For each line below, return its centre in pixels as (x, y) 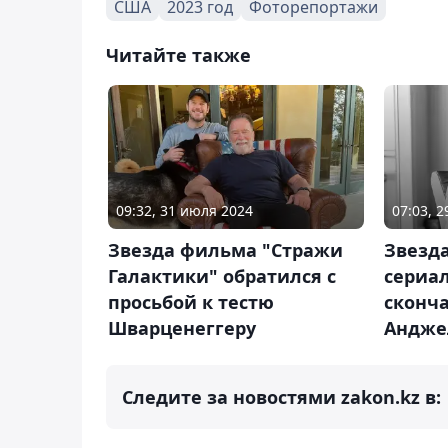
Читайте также (178, 54)
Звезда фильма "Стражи (225, 249)
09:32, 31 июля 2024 (184, 210)
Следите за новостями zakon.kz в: (281, 396)
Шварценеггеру (182, 327)
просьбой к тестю (191, 301)
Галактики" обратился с (222, 275)
